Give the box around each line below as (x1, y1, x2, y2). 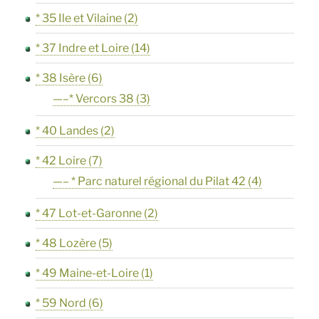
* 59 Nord (36, 296, 87, 310)
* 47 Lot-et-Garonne (36, 206, 142, 221)
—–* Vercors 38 (53, 92, 135, 106)
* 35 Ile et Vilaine (36, 11, 122, 26)
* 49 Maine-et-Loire (36, 266, 140, 281)
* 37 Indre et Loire (36, 41, 130, 56)
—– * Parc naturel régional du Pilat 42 (53, 174, 246, 189)
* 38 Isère (36, 71, 86, 85)
